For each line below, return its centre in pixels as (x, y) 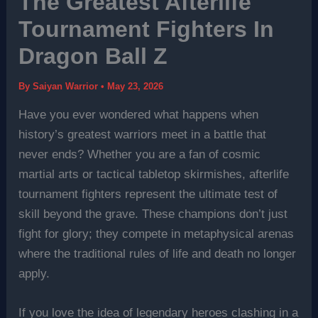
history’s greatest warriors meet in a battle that (143, 135)
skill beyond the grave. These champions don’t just (153, 214)
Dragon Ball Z (93, 56)
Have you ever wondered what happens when (139, 115)
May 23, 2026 (136, 86)
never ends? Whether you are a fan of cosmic (140, 154)
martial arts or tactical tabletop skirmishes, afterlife (154, 174)
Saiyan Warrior (67, 86)
